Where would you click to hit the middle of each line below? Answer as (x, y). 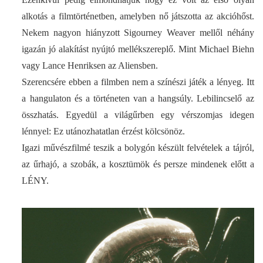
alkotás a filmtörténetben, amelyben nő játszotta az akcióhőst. (138, 16)
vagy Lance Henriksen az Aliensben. (90, 66)
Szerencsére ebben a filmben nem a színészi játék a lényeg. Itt (138, 82)
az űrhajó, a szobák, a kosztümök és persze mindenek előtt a (138, 164)
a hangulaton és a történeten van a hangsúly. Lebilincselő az (138, 99)
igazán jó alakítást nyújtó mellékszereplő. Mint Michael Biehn (138, 49)
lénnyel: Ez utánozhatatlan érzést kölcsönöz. (104, 131)
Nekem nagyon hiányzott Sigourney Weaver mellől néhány (138, 33)
